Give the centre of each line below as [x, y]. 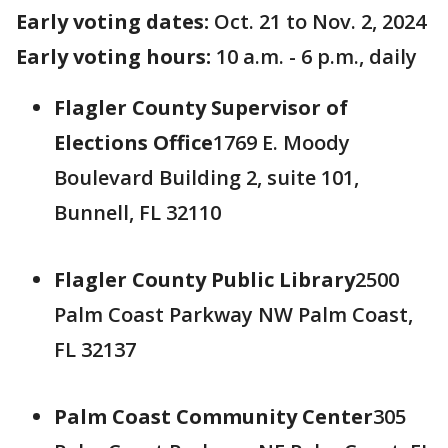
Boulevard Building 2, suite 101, [206, 177]
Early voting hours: [116, 56]
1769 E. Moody [281, 142]
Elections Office [133, 142]
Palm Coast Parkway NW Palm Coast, [233, 314]
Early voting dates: [112, 21]
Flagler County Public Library [204, 279]
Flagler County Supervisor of [201, 107]
